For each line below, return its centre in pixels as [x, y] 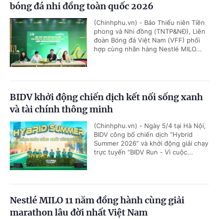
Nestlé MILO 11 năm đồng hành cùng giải [97, 200]
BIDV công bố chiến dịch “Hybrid [143, 134]
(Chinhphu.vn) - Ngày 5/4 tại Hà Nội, [150, 125]
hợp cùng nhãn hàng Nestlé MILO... [148, 49]
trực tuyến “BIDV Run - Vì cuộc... [143, 152]
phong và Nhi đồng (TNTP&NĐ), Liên [150, 31]
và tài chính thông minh [61, 109]
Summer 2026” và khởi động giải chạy [151, 143]
